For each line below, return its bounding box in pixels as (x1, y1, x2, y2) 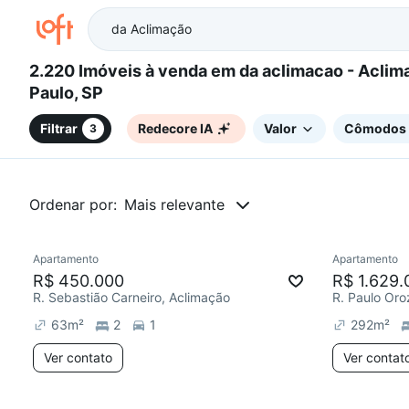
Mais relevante (124, 195, 225, 214)
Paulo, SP (29, 83, 103, 103)
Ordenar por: (29, 195, 117, 214)
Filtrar (40, 120, 78, 136)
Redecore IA (138, 120, 213, 136)
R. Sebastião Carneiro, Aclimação (33, 289, 230, 305)
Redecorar (66, 255, 121, 269)
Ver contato (44, 350, 112, 365)
